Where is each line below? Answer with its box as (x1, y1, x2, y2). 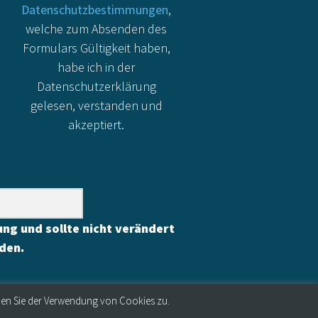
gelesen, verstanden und (30, 97, 163, 114)
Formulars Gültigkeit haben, (22, 39, 170, 56)
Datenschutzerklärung (36, 77, 156, 94)
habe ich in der (57, 58, 136, 75)
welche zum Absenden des (26, 20, 168, 37)
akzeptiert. (68, 116, 125, 133)
